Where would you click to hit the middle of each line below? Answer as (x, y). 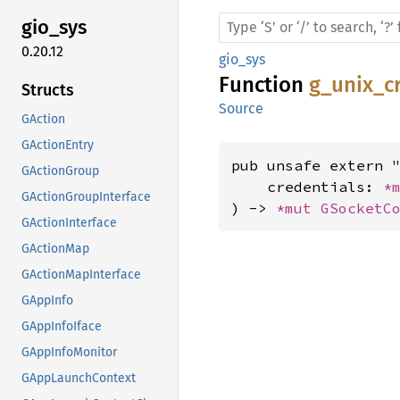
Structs (48, 90)
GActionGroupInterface (86, 196)
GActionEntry (58, 145)
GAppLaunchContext (79, 378)
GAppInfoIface (62, 326)
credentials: (307, 187)
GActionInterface (69, 222)
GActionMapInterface (81, 274)
